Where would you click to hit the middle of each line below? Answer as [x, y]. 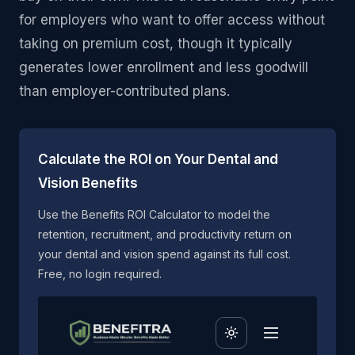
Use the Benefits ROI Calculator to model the [154, 215]
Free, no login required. [100, 274]
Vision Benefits [88, 183]
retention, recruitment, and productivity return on [165, 235]
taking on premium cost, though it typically [156, 44]
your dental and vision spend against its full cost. [164, 254]
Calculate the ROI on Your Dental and [158, 160]
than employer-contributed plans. [124, 92]
